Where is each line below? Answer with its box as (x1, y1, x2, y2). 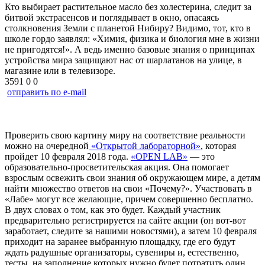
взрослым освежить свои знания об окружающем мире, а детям (5, 172, 260, 183)
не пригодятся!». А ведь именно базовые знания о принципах (5, 44, 255, 54)
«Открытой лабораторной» (89, 140, 201, 151)
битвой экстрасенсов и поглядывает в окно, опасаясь (5, 12, 219, 22)
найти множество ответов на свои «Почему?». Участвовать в (5, 183, 252, 193)
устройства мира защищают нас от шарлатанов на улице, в (5, 54, 242, 65)
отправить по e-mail (7, 86, 86, 97)
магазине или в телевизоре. (5, 65, 115, 76)
